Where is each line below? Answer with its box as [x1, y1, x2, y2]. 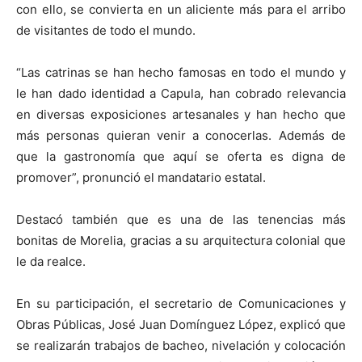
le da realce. [16, 253, 86, 269]
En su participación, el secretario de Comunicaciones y [16, 295, 346, 311]
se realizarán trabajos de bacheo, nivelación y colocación [16, 337, 346, 353]
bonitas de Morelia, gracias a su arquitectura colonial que [16, 232, 346, 248]
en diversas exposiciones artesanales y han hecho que [16, 106, 346, 122]
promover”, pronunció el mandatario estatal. [16, 169, 266, 185]
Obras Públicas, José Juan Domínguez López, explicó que [16, 316, 346, 332]
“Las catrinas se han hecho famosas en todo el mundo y [16, 64, 346, 80]
